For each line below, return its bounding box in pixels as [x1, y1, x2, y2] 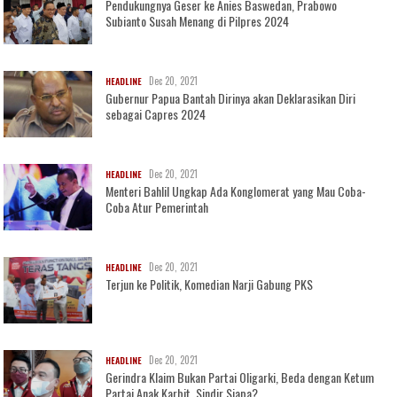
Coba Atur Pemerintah [105, 198, 209, 217]
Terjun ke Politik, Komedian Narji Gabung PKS [105, 275, 314, 294]
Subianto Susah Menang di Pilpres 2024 [105, 12, 290, 31]
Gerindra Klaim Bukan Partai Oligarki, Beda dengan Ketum [105, 368, 375, 387]
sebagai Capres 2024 [105, 105, 206, 124]
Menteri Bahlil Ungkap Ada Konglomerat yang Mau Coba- [105, 182, 367, 201]
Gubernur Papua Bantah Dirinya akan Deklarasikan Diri [105, 89, 356, 108]
